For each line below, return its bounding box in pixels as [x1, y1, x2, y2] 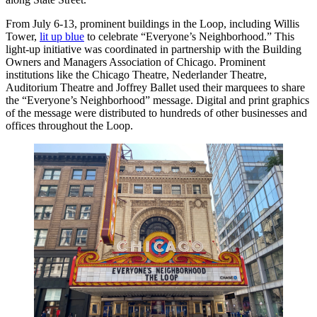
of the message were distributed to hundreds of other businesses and [6, 107, 307, 120]
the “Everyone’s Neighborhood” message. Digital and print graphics [6, 94, 309, 107]
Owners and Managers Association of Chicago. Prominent [6, 56, 265, 69]
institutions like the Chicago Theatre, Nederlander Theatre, [6, 69, 267, 81]
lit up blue [40, 30, 84, 43]
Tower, [6, 30, 40, 43]
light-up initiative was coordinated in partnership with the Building [6, 43, 301, 56]
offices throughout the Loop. [6, 120, 133, 132]
